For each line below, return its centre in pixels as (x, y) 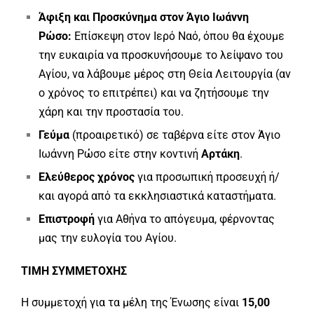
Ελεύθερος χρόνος (87, 177)
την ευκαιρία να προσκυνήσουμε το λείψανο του (161, 55)
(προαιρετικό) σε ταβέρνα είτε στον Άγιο (175, 135)
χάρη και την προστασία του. (111, 112)
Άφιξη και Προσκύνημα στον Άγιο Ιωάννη (144, 17)
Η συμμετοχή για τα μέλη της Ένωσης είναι (131, 302)
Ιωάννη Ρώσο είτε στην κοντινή (120, 154)
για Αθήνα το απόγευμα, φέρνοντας (185, 219)
